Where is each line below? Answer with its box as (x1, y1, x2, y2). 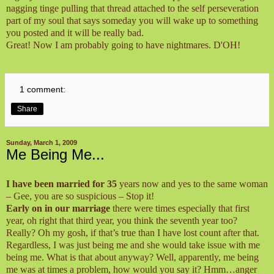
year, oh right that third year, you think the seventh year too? (6, 215, 237, 226)
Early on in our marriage (6, 202, 110, 213)
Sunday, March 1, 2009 (6, 139, 77, 147)
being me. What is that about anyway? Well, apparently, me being (6, 251, 259, 262)
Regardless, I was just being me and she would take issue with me (6, 239, 260, 250)
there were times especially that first (110, 202, 250, 213)
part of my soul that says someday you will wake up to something (6, 15, 258, 26)
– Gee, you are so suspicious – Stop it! (6, 190, 154, 201)
